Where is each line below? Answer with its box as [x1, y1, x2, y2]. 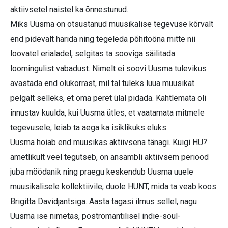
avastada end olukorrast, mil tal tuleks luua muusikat [10, 78, 194, 88]
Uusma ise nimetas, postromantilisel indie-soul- [10, 211, 181, 221]
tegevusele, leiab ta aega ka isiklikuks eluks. [10, 122, 168, 132]
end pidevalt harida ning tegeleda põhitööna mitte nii [10, 34, 195, 44]
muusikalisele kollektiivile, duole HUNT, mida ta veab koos [10, 181, 216, 191]
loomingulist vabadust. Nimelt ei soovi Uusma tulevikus [10, 63, 207, 73]
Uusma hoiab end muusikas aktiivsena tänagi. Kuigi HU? [10, 137, 207, 147]
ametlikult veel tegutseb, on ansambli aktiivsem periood [10, 152, 209, 162]
